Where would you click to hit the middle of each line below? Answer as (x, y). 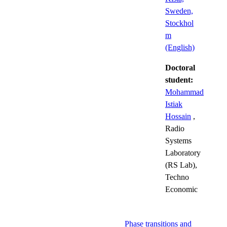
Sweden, (179, 11)
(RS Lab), (181, 165)
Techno (177, 177)
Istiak (174, 104)
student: (179, 80)
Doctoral (180, 67)
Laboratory (183, 153)
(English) (180, 47)
